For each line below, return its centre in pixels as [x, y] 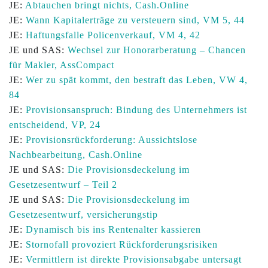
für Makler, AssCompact [62, 65]
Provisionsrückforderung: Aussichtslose [112, 140]
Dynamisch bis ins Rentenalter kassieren [113, 229]
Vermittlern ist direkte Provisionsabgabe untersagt [134, 259]
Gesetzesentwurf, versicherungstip [83, 214]
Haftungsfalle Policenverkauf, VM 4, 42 [113, 35]
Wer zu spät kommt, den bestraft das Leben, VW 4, [137, 80]
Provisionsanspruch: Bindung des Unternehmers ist [136, 110]
